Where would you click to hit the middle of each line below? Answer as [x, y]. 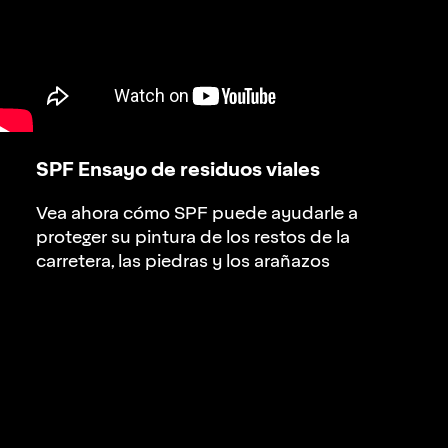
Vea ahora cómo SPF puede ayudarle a [197, 213]
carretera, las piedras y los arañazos [183, 261]
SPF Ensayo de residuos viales [178, 168]
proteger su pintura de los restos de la [193, 237]
